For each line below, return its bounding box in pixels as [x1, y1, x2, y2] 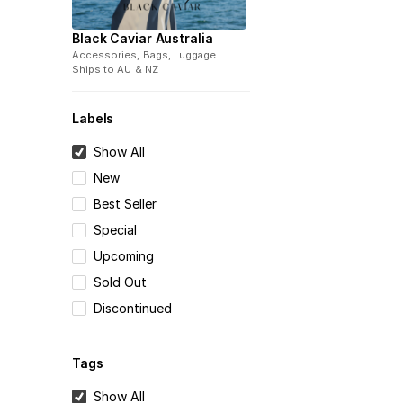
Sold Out [94, 274, 148, 291]
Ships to [72, 63, 115, 76]
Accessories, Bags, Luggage [72, 49, 217, 62]
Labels [72, 111, 114, 127]
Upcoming [94, 248, 155, 264]
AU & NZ [117, 63, 158, 76]
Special [94, 222, 138, 238]
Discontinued [94, 300, 173, 317]
